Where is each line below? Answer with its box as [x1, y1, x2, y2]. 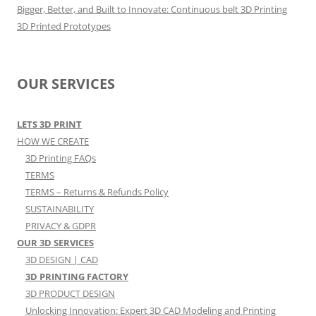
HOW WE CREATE [17, 135, 89, 148]
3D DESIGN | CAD [25, 253, 98, 267]
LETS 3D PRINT [17, 118, 82, 131]
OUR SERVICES [17, 74, 115, 94]
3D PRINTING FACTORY [25, 270, 128, 284]
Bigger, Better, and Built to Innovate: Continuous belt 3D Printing [17, 3, 287, 16]
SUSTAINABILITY [25, 202, 94, 216]
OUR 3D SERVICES [17, 236, 94, 250]
